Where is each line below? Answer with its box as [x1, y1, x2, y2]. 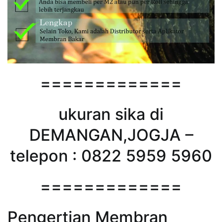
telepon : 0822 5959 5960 [10, 146, 212, 166]
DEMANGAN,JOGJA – [29, 125, 193, 145]
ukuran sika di [58, 104, 164, 124]
